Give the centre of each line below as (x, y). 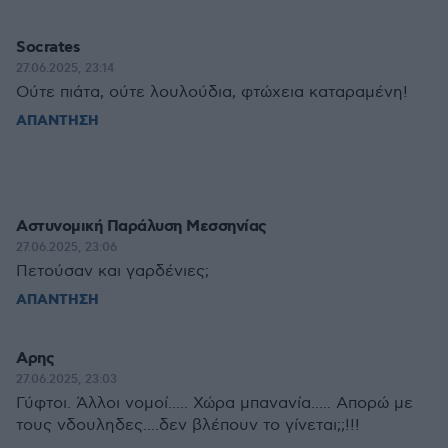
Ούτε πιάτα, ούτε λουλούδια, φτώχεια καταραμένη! (212, 92)
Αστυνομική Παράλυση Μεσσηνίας (141, 226)
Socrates (48, 47)
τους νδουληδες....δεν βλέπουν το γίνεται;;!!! (188, 425)
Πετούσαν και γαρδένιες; (112, 271)
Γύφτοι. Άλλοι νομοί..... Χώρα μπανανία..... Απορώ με (214, 403)
